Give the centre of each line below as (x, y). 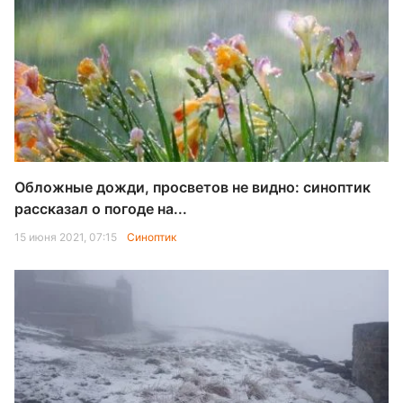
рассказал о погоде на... (101, 209)
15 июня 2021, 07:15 (67, 237)
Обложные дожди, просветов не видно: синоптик (193, 187)
